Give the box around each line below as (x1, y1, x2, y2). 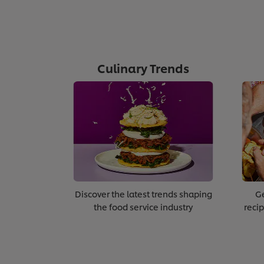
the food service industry (94, 201, 193, 213)
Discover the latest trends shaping (74, 188, 212, 200)
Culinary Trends (97, 60, 189, 77)
